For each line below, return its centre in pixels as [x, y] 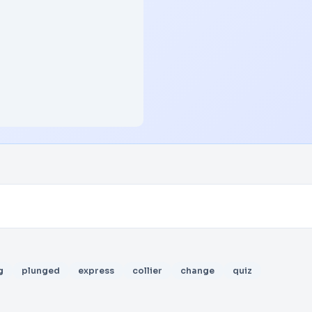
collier [147, 271]
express [96, 271]
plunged [41, 271]
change [197, 271]
